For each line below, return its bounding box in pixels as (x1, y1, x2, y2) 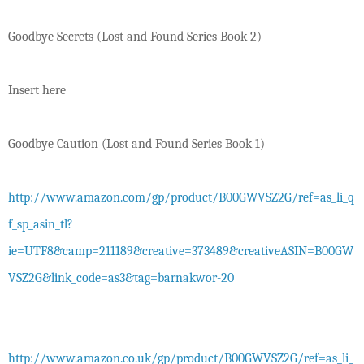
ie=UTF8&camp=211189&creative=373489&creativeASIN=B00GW (8, 243, 353, 258)
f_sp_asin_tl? (8, 216, 73, 232)
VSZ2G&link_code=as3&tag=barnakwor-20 (8, 270, 234, 285)
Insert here (8, 82, 66, 97)
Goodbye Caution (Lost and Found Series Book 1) (8, 136, 265, 151)
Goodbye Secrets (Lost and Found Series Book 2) (8, 28, 262, 44)
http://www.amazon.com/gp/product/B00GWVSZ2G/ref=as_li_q (8, 189, 354, 205)
